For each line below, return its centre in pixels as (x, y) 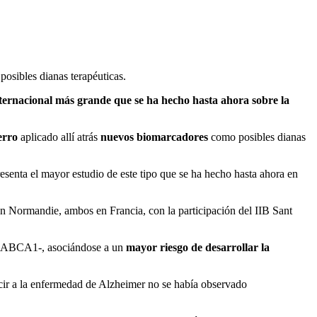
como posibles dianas (257, 137)
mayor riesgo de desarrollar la (198, 247)
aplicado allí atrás (59, 137)
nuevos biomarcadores (154, 137)
